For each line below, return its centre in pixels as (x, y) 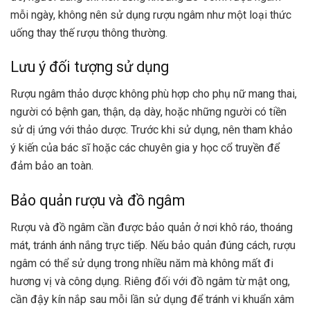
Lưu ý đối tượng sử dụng (90, 67)
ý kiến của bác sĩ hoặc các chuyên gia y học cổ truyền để (145, 148)
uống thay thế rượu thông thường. (89, 33)
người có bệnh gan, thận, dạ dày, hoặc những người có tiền (148, 112)
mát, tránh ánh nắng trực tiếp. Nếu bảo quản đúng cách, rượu (153, 245)
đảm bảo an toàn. (52, 166)
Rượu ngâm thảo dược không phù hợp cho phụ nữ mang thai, (154, 94)
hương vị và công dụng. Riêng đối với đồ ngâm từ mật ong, (150, 281)
